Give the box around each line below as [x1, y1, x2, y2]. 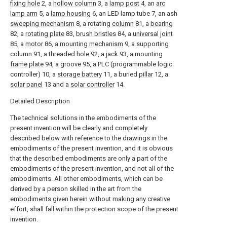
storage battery [57, 70, 102, 78]
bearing [150, 20, 173, 27]
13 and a [43, 81, 70, 88]
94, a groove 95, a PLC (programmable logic [44, 60, 172, 68]
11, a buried [102, 70, 139, 78]
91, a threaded [32, 50, 77, 58]
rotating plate [25, 30, 64, 37]
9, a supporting [123, 40, 169, 48]
